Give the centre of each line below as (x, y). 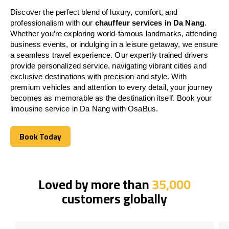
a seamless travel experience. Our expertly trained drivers (109, 55)
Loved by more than (95, 184)
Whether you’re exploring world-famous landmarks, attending (113, 33)
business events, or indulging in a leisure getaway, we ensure (114, 44)
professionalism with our (53, 22)
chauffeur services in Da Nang (150, 22)
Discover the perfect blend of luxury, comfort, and (94, 12)
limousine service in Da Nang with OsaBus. (84, 108)
